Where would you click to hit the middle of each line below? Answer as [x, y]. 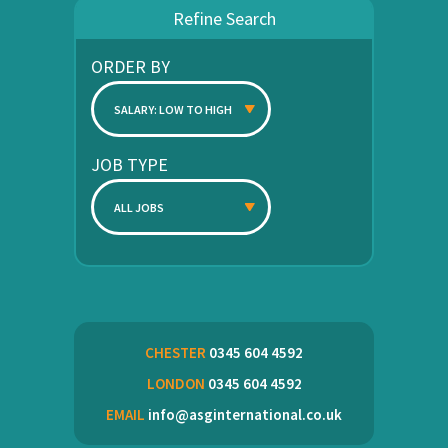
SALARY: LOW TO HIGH [173, 109]
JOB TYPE [129, 164]
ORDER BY [130, 66]
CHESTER [175, 352]
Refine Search [224, 18]
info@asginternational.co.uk [243, 414]
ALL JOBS [139, 207]
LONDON [175, 383]
